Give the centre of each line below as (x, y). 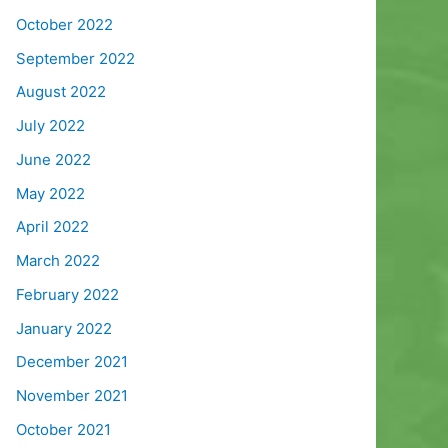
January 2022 (64, 328)
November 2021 (72, 396)
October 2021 (63, 429)
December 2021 (72, 362)
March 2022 (58, 261)
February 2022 (67, 294)
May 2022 (50, 193)
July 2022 (50, 126)
